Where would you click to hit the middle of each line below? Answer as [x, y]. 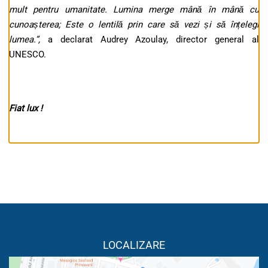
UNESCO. [28, 55]
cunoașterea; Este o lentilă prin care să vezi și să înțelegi [134, 25]
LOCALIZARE [134, 245]
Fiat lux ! [26, 109]
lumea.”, [28, 40]
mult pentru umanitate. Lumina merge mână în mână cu [134, 10]
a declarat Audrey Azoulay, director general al [153, 40]
